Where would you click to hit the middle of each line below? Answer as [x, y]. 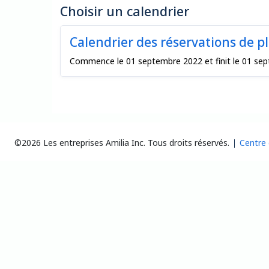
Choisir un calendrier [124, 11]
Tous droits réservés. [189, 142]
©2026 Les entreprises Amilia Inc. [80, 142]
